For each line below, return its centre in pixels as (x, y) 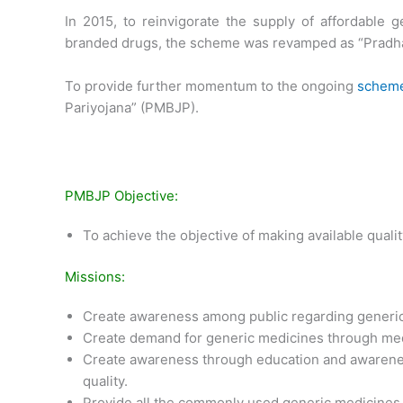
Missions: (95, 277)
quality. (105, 381)
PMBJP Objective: (121, 195)
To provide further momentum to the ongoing (211, 85)
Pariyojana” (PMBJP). (132, 107)
